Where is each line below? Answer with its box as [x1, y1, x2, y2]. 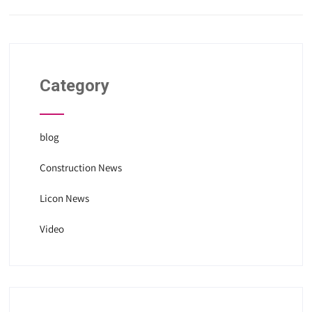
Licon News [39, 192, 89, 205]
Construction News [39, 161, 122, 175]
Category [39, 76, 109, 96]
